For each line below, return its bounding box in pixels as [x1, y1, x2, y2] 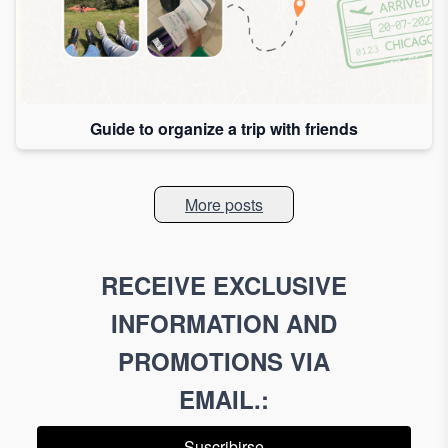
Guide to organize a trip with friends [90, 117, 358, 141]
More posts [185, 193, 263, 217]
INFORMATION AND [111, 305, 337, 340]
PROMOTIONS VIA [118, 343, 330, 378]
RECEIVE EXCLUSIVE [101, 267, 347, 302]
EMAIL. [179, 381, 261, 416]
